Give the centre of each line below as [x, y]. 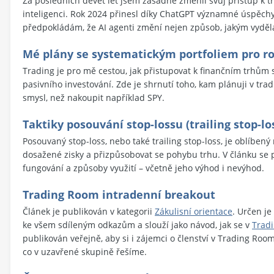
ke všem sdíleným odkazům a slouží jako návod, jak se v [137, 224]
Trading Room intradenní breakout [119, 194]
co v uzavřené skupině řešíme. [85, 251]
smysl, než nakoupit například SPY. [94, 97]
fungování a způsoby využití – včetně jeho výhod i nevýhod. [143, 168]
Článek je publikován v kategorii [89, 211]
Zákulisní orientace [194, 211]
